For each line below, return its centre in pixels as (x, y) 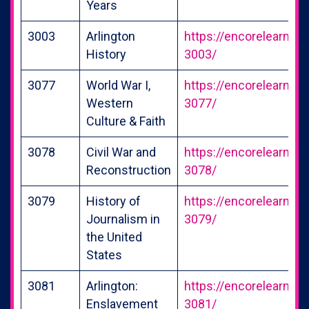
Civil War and (121, 152)
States (104, 255)
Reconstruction (129, 170)
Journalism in (123, 219)
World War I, (118, 85)
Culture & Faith (126, 121)
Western (110, 103)
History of (113, 201)
